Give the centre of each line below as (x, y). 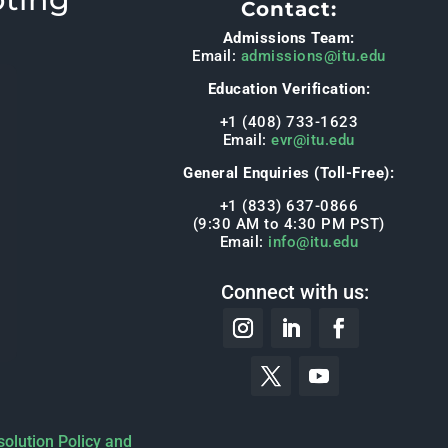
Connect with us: (295, 292)
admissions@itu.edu (313, 56)
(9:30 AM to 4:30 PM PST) (288, 224)
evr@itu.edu (313, 140)
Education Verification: (288, 89)
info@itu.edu (313, 242)
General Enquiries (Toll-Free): (289, 173)
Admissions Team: (288, 38)
